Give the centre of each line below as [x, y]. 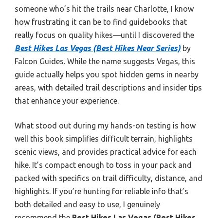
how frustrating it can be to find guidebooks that [101, 22]
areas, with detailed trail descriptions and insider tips [108, 88]
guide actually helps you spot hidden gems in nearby [107, 75]
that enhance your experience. [67, 101]
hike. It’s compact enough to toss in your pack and [103, 165]
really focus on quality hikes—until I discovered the [104, 35]
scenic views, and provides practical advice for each [106, 152]
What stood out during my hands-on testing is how [105, 126]
